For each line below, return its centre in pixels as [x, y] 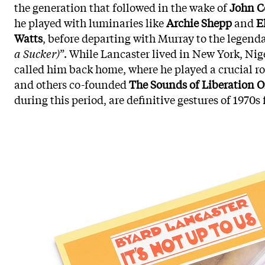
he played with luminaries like [90, 22]
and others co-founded [72, 84]
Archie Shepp [199, 22]
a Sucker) [37, 53]
